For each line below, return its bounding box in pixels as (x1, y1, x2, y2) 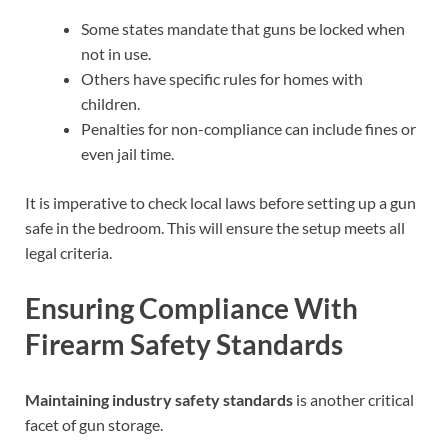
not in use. (81, 43, 151, 63)
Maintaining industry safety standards (25, 390, 293, 410)
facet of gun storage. (25, 415, 163, 435)
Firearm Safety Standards (25, 327, 343, 362)
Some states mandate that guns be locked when (81, 18, 405, 38)
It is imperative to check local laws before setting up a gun (25, 192, 416, 212)
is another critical (293, 390, 414, 410)
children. (81, 93, 140, 113)
